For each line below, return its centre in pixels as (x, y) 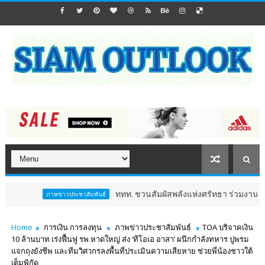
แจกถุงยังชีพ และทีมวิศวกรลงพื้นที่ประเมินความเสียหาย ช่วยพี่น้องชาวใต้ (132, 251)
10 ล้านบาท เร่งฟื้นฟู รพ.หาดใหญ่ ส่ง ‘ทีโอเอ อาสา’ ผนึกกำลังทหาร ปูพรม (130, 239)
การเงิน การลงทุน (72, 227)
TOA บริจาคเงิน (227, 227)
